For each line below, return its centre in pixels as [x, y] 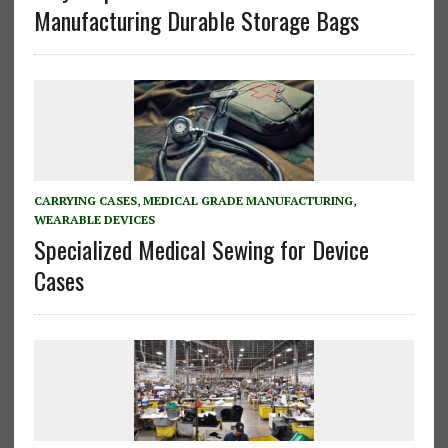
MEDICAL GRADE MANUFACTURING [247, 201]
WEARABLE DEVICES [94, 220]
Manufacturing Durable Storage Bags [196, 20]
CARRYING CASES [85, 201]
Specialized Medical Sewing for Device [201, 249]
